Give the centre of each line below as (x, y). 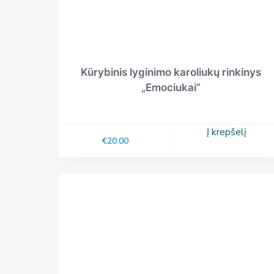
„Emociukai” (171, 88)
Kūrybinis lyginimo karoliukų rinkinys (171, 72)
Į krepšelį (227, 132)
